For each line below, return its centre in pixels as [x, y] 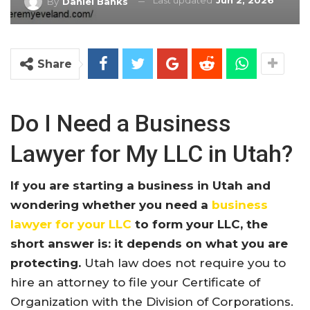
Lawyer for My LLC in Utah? [152, 154]
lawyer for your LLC [71, 224]
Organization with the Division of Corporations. [152, 302]
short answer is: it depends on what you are [149, 244]
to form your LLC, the [200, 224]
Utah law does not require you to [183, 263]
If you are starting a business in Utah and [140, 185]
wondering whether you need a [111, 205]
